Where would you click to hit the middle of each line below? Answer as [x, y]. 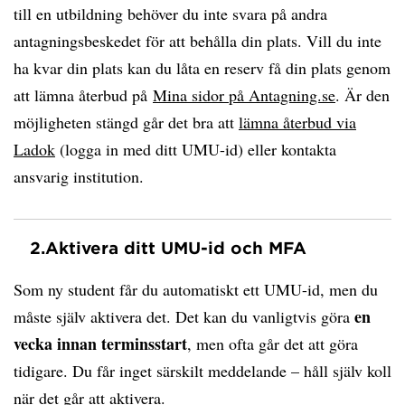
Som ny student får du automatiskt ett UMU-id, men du [196, 289]
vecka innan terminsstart [100, 344]
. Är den [363, 95]
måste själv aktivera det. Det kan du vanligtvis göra [184, 316]
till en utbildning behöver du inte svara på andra [170, 14]
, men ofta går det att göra [273, 344]
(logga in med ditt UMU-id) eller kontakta [196, 149]
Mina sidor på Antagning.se [244, 95]
